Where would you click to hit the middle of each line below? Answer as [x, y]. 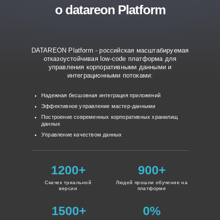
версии [68, 188]
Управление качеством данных [82, 135]
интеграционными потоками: [110, 75]
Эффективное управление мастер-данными [98, 106]
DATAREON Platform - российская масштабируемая [110, 50]
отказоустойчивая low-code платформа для [110, 59]
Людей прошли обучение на [152, 182]
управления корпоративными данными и [110, 67]
